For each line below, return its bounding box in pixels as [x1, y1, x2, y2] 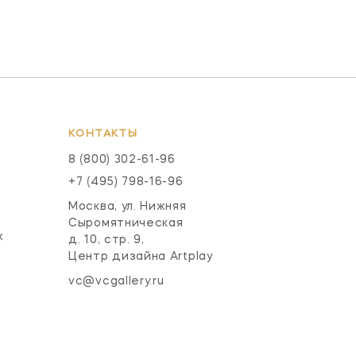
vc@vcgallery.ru [68, 275, 164, 287]
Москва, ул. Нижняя [68, 200, 187, 212]
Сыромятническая [68, 217, 184, 229]
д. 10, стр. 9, [68, 234, 145, 246]
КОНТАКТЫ [68, 128, 138, 139]
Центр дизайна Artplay [68, 250, 213, 262]
